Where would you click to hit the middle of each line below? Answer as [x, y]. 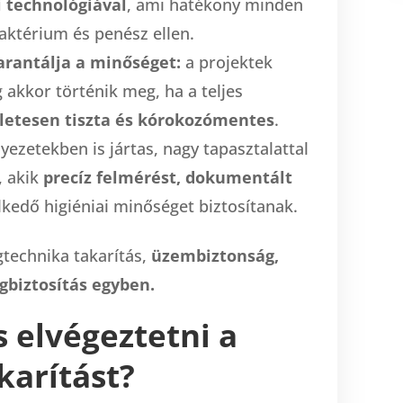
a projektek [227, 62]
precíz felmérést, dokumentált [168, 177]
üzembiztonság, [215, 255]
